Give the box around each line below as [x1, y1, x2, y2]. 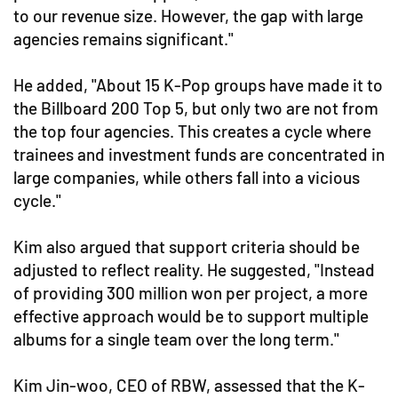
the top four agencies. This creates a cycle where [13, 121, 371, 141]
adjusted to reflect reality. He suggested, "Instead [13, 259, 375, 280]
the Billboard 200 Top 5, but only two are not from [13, 98, 378, 118]
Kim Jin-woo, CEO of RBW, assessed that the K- [13, 375, 365, 395]
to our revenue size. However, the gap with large [13, 5, 363, 26]
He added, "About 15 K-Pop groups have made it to [13, 75, 383, 95]
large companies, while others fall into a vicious [13, 167, 360, 187]
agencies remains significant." [13, 28, 234, 49]
